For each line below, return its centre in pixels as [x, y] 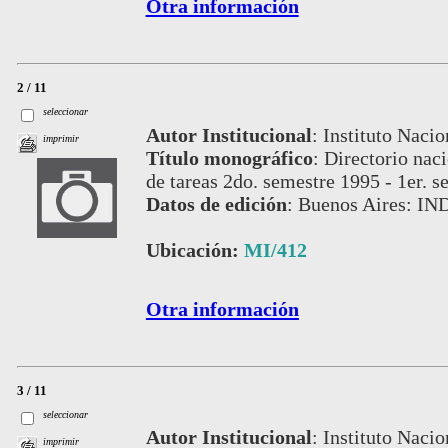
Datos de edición [216, 203]
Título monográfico [229, 157]
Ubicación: [194, 249]
